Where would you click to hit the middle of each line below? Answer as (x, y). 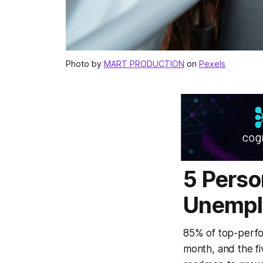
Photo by (85, 64)
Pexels (212, 64)
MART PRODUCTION (144, 64)
